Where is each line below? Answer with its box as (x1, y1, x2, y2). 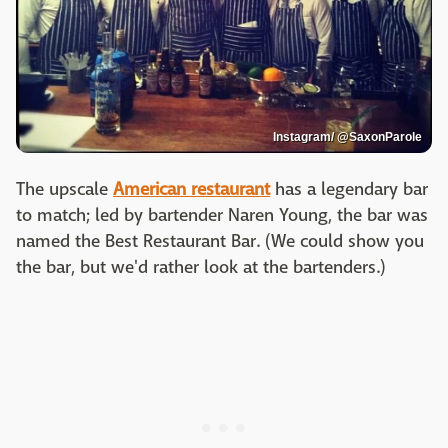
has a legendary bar (270, 177, 428, 201)
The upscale (16, 177, 113, 201)
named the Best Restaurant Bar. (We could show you (16, 229, 424, 253)
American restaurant (113, 177, 270, 201)
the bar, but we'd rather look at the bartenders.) (16, 255, 386, 279)
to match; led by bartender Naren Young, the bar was (16, 203, 428, 227)
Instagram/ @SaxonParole (273, 129, 422, 144)
